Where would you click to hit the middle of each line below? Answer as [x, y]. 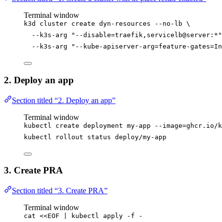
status [99, 137]
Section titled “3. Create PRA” [60, 191]
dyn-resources [125, 24]
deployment [103, 125]
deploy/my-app [141, 137]
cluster [54, 24]
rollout [69, 137]
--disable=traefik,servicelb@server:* [147, 35]
